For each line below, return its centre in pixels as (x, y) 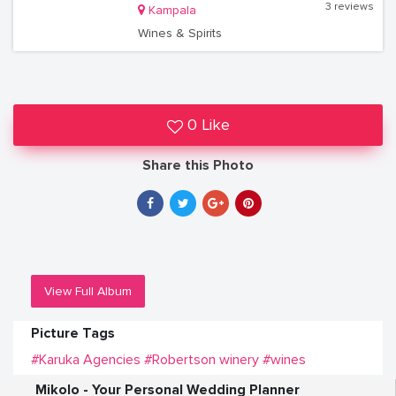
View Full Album (88, 291)
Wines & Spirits (179, 33)
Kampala (172, 10)
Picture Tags (73, 333)
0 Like (208, 125)
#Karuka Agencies (86, 360)
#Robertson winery (202, 360)
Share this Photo (198, 165)
